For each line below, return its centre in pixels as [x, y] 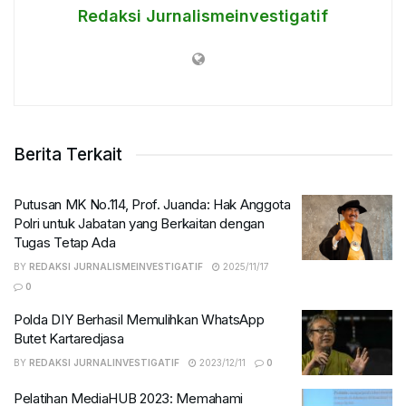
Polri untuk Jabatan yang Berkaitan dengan [139, 224]
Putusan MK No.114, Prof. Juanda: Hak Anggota [152, 205]
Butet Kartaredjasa [69, 339]
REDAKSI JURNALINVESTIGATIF [104, 363]
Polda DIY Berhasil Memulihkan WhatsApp [139, 320]
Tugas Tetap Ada [65, 243]
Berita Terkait [68, 155]
